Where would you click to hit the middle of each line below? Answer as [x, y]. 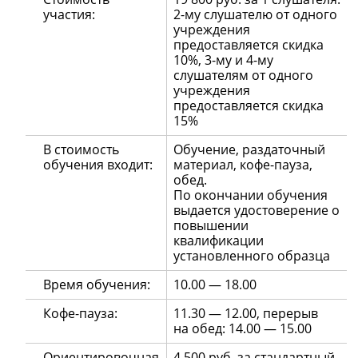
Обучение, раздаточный [249, 150]
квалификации [219, 241]
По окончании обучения [251, 195]
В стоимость [82, 150]
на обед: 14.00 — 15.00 [243, 329]
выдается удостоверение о [257, 211]
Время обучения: [97, 285]
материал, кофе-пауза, [243, 165]
